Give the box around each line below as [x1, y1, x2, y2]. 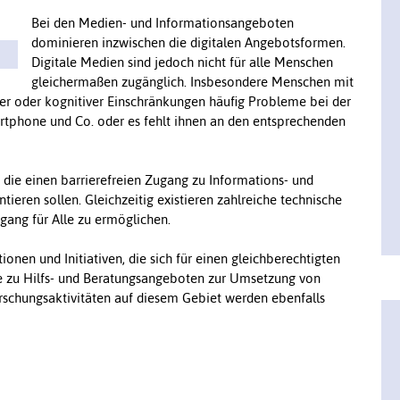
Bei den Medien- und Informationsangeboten [30, 14, 294, 30]
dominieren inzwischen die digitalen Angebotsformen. [30, 34, 346, 50]
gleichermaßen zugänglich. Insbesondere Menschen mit [30, 73, 354, 89]
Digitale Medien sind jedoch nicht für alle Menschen [30, 54, 333, 70]
